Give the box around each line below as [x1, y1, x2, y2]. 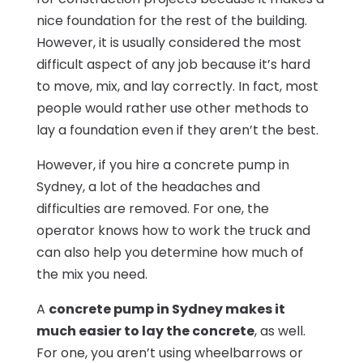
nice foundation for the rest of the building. [36, 11, 307, 30]
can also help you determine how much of [36, 242, 304, 262]
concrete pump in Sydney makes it [48, 299, 285, 318]
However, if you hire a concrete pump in [36, 155, 289, 174]
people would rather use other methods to [36, 98, 309, 117]
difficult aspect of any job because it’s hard [36, 54, 310, 74]
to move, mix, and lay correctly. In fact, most [36, 76, 318, 96]
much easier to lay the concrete [36, 321, 254, 340]
